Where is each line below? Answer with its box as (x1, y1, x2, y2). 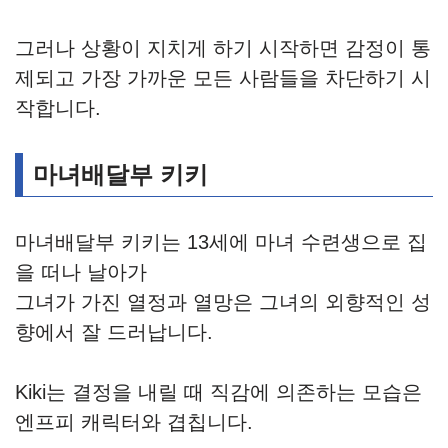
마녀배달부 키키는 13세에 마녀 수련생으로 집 (15, 231, 427, 254)
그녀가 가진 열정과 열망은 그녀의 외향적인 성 (15, 291, 431, 314)
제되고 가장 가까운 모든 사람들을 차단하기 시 (15, 67, 431, 90)
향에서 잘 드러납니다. (15, 321, 213, 344)
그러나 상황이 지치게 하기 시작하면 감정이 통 (15, 37, 431, 60)
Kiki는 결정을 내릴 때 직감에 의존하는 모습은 (15, 381, 422, 404)
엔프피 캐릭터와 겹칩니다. (15, 411, 253, 434)
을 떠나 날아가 (15, 261, 147, 284)
